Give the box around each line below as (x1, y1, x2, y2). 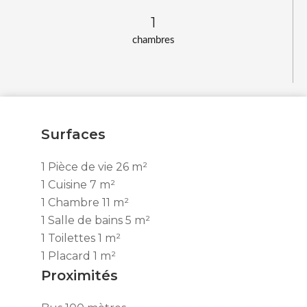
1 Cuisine (41, 177, 90, 191)
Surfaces (41, 125, 106, 143)
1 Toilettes (41, 231, 98, 245)
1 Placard (41, 249, 93, 262)
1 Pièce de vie (41, 160, 116, 173)
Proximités (41, 267, 118, 284)
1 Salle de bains (41, 213, 125, 227)
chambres (132, 34, 175, 45)
